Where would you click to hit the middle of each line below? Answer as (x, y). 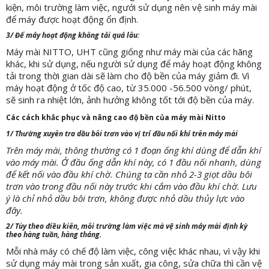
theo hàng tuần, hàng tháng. (54, 234)
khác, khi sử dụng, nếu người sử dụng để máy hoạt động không (134, 64)
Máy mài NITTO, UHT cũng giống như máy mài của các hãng (129, 52)
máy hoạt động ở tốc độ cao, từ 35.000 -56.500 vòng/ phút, (129, 88)
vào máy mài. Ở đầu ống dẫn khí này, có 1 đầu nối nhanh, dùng (134, 162)
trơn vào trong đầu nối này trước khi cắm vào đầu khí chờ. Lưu (131, 186)
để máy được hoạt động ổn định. (72, 19)
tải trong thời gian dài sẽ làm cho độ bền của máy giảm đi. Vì (128, 76)
